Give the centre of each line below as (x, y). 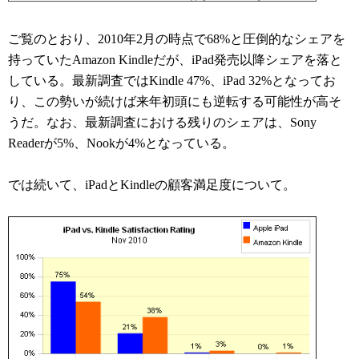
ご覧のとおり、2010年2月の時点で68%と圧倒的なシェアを (177, 38)
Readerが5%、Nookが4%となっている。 (121, 143)
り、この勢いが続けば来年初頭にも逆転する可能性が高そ (175, 101)
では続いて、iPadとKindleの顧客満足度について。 (152, 184)
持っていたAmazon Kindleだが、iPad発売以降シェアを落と (175, 59)
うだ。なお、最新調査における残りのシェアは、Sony (162, 122)
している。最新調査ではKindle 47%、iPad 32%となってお (172, 80)
